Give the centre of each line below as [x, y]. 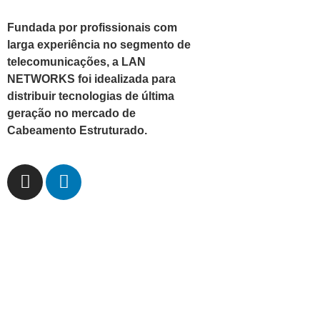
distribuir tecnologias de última [91, 96]
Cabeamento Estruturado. [77, 131]
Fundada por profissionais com [92, 28]
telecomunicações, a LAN [76, 62]
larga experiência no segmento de [99, 45]
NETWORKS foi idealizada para [91, 79]
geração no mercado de [71, 114]
